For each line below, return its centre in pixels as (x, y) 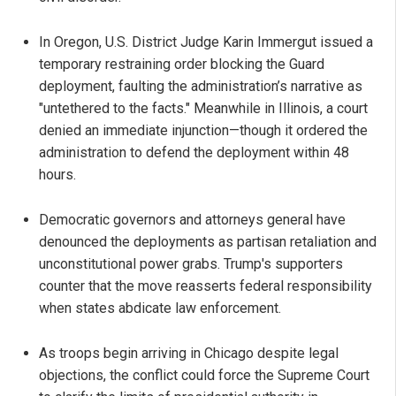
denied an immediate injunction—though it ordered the (203, 131)
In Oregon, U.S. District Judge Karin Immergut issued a (206, 42)
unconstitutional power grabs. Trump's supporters (191, 264)
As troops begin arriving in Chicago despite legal (189, 354)
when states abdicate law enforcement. (160, 308)
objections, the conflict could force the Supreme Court (204, 376)
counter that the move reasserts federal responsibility (206, 286)
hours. (57, 175)
